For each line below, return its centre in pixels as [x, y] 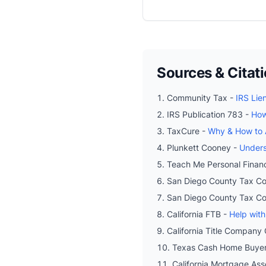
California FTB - [198, 214]
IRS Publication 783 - [209, 114]
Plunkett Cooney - [203, 147]
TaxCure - [187, 131]
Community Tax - [201, 97]
